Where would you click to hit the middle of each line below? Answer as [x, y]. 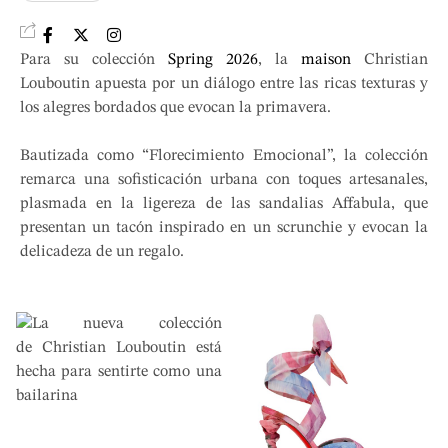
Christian [396, 60]
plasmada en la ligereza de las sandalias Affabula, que [224, 204]
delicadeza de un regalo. [102, 252]
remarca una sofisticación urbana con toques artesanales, [224, 180]
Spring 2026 [206, 60]
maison [326, 60]
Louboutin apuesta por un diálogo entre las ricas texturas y [224, 84]
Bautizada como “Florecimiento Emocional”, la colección [224, 156]
